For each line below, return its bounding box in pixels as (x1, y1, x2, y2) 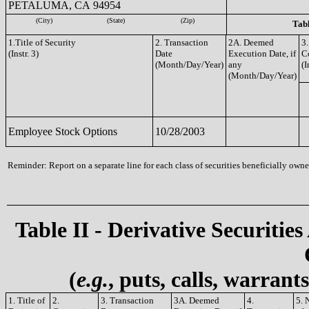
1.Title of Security (8, 37, 76, 48)
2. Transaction (155, 37, 208, 48)
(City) (36, 17, 52, 24)
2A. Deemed (228, 37, 274, 48)
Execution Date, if (228, 48, 296, 59)
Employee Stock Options (8, 126, 117, 137)
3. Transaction (101, 295, 154, 306)
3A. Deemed (174, 295, 219, 306)
